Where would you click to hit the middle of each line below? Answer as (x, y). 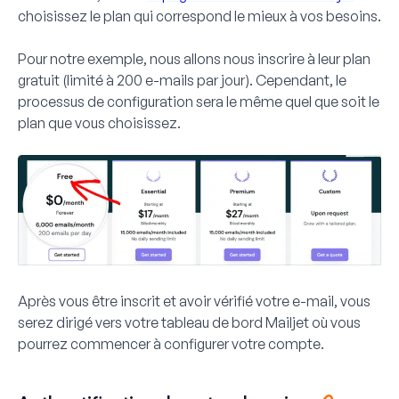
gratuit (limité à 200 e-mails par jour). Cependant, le (182, 80)
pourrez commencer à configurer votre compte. (171, 343)
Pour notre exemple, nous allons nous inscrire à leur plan (194, 58)
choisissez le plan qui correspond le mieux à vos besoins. (199, 16)
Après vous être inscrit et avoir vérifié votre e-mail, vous (194, 301)
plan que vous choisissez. (99, 122)
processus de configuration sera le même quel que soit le (199, 101)
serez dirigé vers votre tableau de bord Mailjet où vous (189, 322)
